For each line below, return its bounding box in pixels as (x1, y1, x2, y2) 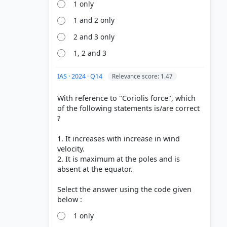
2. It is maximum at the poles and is (57, 154, 180, 164)
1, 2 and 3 (73, 48, 107, 58)
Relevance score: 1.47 (112, 72, 173, 80)
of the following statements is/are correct (57, 103, 200, 113)
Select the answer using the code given (57, 184, 192, 194)
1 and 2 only (73, 15, 115, 25)
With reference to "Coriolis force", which (57, 93, 196, 103)
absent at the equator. (57, 164, 133, 174)
